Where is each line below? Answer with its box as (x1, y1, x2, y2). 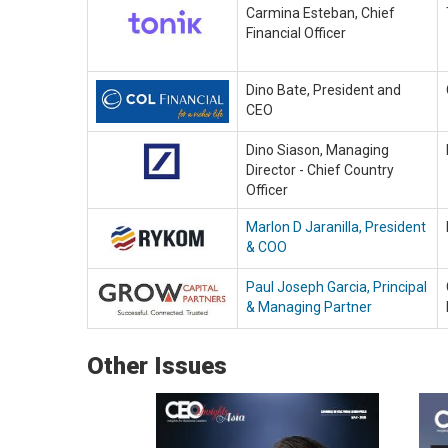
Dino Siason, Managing (246, 142, 389, 158)
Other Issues (87, 352, 227, 380)
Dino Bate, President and (246, 82, 401, 98)
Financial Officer (246, 25, 346, 41)
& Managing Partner (246, 299, 372, 315)
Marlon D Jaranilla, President (246, 219, 426, 235)
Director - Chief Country (246, 162, 394, 178)
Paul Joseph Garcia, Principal (246, 279, 427, 295)
